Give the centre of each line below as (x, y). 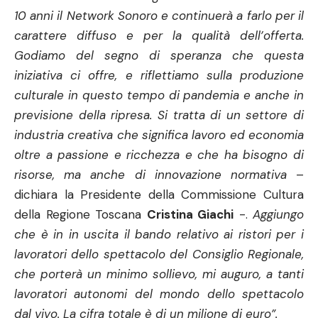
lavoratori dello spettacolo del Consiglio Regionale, (159, 254)
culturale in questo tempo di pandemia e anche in (159, 95)
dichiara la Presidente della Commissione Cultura (159, 194)
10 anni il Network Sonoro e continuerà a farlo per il (159, 16)
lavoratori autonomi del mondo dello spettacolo (159, 294)
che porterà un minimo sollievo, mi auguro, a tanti (159, 274)
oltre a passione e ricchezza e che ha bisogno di (159, 155)
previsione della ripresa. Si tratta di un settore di (159, 115)
